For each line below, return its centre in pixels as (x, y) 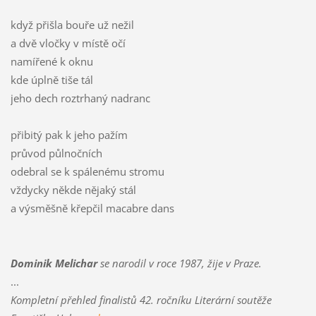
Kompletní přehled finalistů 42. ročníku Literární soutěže (141, 300)
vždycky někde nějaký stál (73, 190)
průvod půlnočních (56, 153)
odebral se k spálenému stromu (87, 172)
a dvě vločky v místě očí (68, 43)
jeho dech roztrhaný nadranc (80, 98)
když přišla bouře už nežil (72, 25)
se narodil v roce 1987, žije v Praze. (179, 263)
